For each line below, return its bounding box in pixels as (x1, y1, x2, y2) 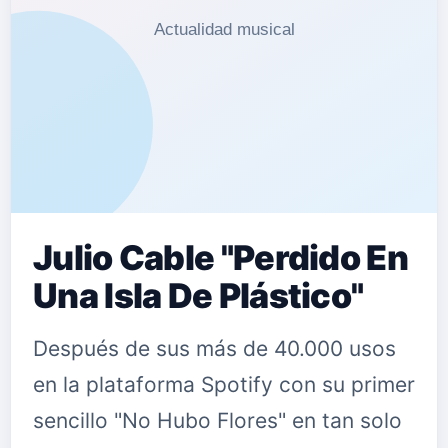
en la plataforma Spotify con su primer (33, 372, 415, 397)
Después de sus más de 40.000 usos (33, 336, 396, 361)
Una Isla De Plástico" (33, 275, 364, 316)
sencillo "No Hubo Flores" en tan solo (33, 408, 402, 433)
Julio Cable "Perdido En (33, 237, 408, 278)
